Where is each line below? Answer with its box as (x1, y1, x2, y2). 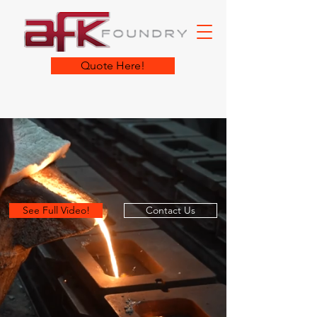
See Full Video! (22, 204, 90, 217)
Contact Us (146, 204, 195, 217)
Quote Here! (81, 59, 145, 72)
